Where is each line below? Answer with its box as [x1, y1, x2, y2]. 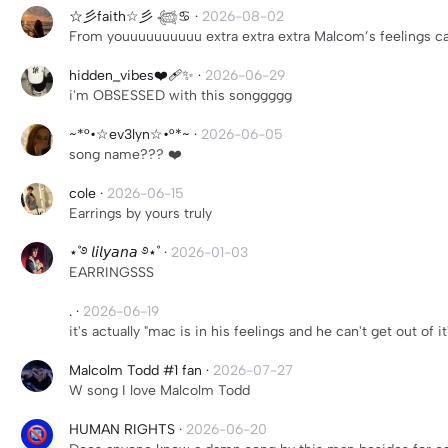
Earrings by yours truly [69, 205, 212, 222]
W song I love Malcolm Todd [69, 382, 250, 399]
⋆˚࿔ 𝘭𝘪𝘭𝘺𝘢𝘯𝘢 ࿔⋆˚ [69, 244, 160, 261]
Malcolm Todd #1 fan [69, 362, 206, 379]
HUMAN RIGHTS [69, 421, 175, 438]
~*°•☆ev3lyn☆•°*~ [69, 126, 190, 143]
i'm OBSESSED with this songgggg [69, 87, 292, 104]
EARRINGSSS [69, 264, 154, 281]
